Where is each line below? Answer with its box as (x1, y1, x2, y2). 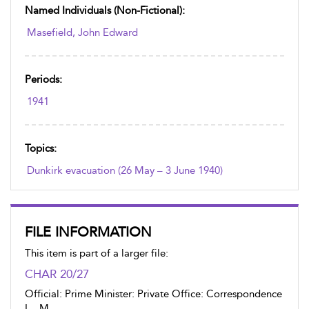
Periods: (25, 73, 62, 86)
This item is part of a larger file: (25, 247, 168, 259)
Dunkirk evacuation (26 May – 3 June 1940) (27, 164, 223, 177)
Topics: (25, 142, 57, 154)
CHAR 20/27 (25, 267, 89, 281)
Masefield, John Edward (27, 26, 138, 39)
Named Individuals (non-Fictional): (25, 4, 185, 17)
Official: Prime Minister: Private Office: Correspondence (25, 288, 282, 300)
